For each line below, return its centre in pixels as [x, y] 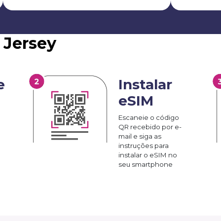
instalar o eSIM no [148, 155]
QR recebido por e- [150, 127]
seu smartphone [146, 164]
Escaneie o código [149, 117]
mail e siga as [140, 136]
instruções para [144, 145]
